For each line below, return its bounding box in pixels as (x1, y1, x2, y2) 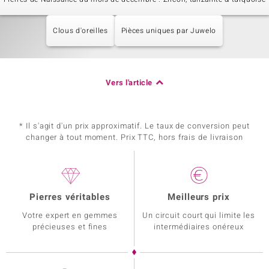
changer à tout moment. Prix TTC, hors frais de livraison (26, 131, 243, 143)
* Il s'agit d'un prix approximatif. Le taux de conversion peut (19, 120, 250, 131)
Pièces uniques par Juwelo (121, 25, 216, 36)
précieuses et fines (32, 221, 108, 232)
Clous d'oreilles (53, 25, 108, 36)
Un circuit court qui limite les (142, 210, 256, 221)
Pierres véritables (29, 190, 110, 204)
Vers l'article (105, 77, 153, 88)
